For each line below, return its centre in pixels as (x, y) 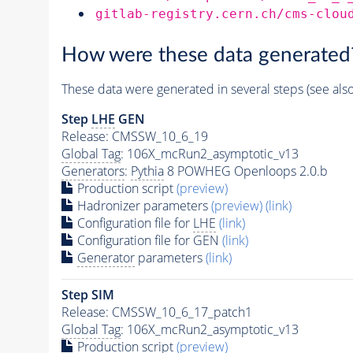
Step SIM (87, 295)
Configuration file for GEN (148, 241)
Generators (93, 171)
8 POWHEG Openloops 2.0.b (245, 171)
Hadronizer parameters (142, 206)
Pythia (147, 171)
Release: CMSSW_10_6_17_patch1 (156, 312)
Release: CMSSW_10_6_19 (134, 137)
